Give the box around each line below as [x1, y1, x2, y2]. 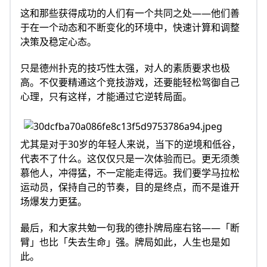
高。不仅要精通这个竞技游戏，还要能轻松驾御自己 [20, 75, 240, 89]
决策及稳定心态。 [20, 35, 97, 48]
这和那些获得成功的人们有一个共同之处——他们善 [20, 6, 240, 20]
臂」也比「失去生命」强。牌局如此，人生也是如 [20, 235, 230, 249]
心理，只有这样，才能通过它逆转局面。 [20, 89, 192, 103]
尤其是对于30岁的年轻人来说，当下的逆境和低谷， [20, 138, 241, 151]
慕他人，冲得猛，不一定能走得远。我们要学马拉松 [20, 166, 240, 180]
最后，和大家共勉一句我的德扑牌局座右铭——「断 [20, 221, 240, 235]
